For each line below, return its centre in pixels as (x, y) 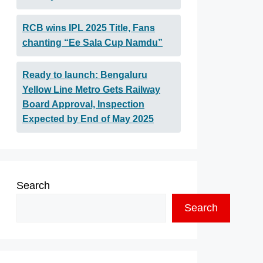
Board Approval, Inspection (83, 104)
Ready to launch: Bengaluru (85, 75)
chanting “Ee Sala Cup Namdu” (92, 43)
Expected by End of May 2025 (88, 119)
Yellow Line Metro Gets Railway (91, 90)
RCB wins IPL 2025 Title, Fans (89, 28)
